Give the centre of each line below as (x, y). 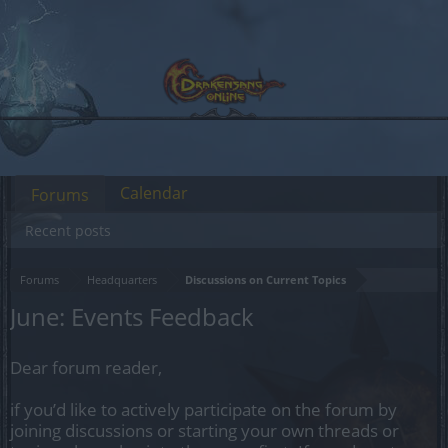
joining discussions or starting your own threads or (204, 430)
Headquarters (122, 279)
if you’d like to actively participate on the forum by (203, 409)
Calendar (154, 193)
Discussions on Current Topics (265, 279)
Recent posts (68, 230)
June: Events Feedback (132, 316)
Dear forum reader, (86, 367)
